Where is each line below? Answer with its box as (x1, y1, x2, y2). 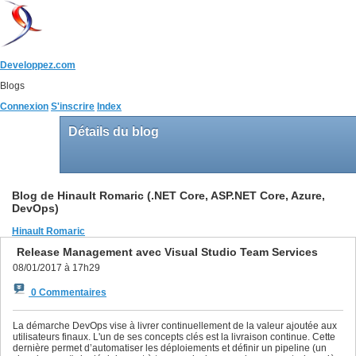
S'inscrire (51, 101, 95, 112)
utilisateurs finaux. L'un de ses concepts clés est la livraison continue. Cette (13, 331, 335, 342)
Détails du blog (68, 125, 162, 138)
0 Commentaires (29, 286, 106, 298)
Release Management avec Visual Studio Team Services (17, 245, 318, 258)
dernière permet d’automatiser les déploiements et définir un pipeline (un (13, 342, 327, 354)
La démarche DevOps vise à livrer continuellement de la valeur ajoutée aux (13, 319, 337, 331)
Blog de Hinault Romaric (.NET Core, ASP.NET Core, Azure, (12, 189, 325, 202)
